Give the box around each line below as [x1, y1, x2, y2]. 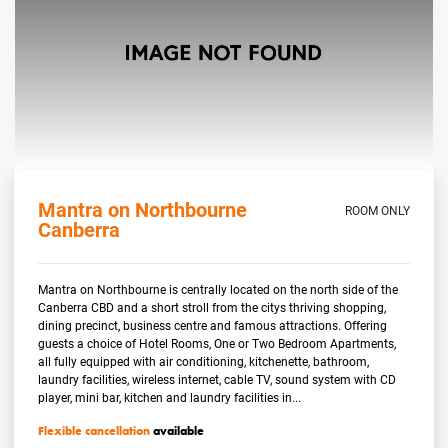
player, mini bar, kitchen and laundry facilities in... [38, 388, 302, 405]
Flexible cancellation [38, 422, 151, 439]
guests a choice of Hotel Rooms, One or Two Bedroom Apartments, [38, 334, 397, 351]
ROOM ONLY [344, 201, 410, 218]
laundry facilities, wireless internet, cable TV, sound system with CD [38, 370, 397, 387]
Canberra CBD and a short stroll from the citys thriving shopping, [38, 298, 387, 315]
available [150, 422, 205, 439]
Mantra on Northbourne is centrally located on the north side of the [38, 280, 399, 297]
